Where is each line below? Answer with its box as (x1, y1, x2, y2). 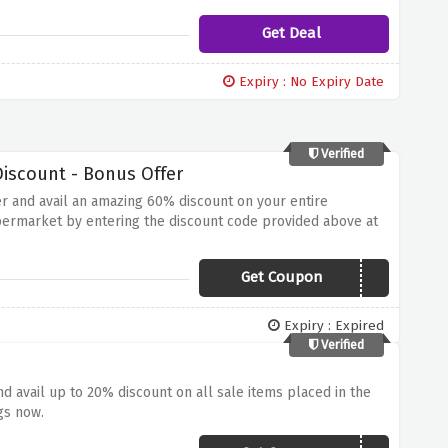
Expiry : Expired (280, 317, 385, 334)
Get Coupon (240, 268, 323, 286)
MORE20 (328, 270, 382, 287)
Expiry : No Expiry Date (235, 73, 385, 90)
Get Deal (261, 24, 321, 42)
